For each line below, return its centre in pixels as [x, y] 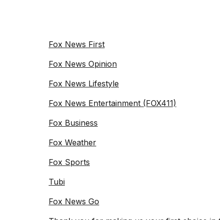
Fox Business [73, 123]
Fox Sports [69, 162]
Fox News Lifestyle [84, 84]
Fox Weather [72, 143]
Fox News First [77, 44]
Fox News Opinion [83, 64]
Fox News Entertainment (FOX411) [112, 103]
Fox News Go [74, 202]
